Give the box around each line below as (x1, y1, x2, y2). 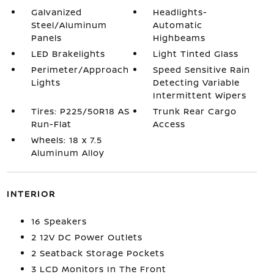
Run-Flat (31, 117, 72, 130)
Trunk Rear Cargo (153, 105, 237, 117)
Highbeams (153, 31, 206, 43)
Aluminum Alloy (31, 146, 105, 158)
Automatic (153, 18, 203, 31)
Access (153, 117, 186, 130)
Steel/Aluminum (31, 18, 107, 31)
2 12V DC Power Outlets (31, 231, 143, 243)
